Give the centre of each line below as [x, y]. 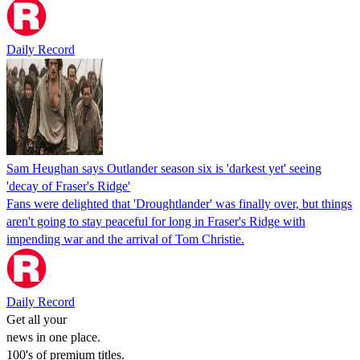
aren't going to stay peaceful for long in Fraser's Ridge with [156, 221]
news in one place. [53, 337]
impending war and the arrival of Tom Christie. [125, 239]
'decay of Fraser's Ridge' [68, 186]
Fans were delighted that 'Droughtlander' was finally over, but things [179, 203]
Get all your [37, 319]
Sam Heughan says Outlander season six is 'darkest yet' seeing [164, 168]
